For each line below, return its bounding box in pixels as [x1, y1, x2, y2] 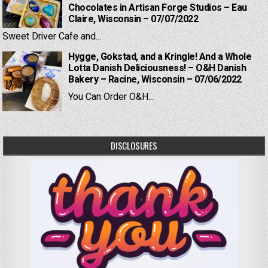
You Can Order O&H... [68, 90, 154, 105]
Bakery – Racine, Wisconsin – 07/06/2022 [68, 72, 242, 87]
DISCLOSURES [111, 139, 157, 153]
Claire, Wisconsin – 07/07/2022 [68, 12, 199, 27]
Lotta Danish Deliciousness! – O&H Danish [68, 61, 246, 76]
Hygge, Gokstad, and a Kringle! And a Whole [68, 50, 252, 65]
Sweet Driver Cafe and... [2, 29, 102, 44]
